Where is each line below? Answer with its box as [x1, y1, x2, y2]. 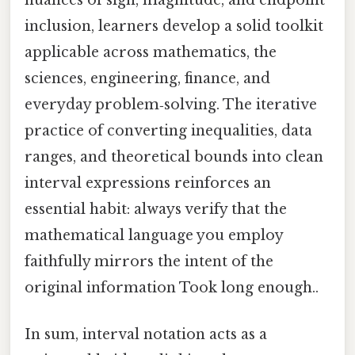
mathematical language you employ [25, 226, 283, 244]
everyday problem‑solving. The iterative [25, 95, 317, 113]
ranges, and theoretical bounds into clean [25, 147, 323, 166]
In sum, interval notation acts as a [25, 325, 267, 343]
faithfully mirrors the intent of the [25, 252, 273, 270]
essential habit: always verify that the [25, 200, 287, 218]
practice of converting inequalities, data [25, 121, 312, 139]
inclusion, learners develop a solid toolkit [25, 17, 323, 35]
